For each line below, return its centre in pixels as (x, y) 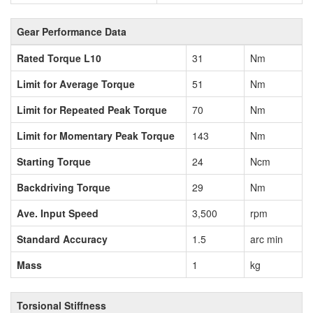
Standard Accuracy (62, 239)
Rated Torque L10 (59, 58)
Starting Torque (54, 161)
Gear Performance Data (72, 31)
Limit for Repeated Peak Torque (92, 109)
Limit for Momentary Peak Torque (96, 135)
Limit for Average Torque (76, 83)
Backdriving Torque (64, 187)
